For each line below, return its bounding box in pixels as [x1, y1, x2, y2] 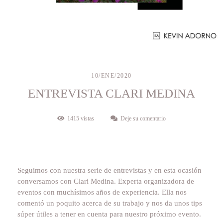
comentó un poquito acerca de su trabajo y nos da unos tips [17, 199, 202, 207]
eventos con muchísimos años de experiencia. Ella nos [17, 188, 187, 196]
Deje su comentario [120, 114, 166, 122]
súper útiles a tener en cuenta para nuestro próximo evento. [17, 210, 201, 218]
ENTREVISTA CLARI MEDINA [28, 86, 195, 100]
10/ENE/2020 [91, 72, 132, 79]
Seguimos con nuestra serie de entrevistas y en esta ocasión [17, 166, 202, 174]
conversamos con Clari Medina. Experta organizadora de [17, 177, 194, 185]
